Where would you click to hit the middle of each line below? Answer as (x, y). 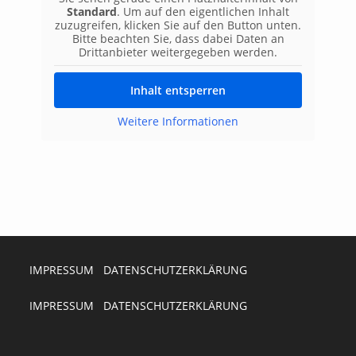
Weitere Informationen (178, 121)
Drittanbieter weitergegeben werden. (178, 52)
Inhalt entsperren (178, 90)
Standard (92, 12)
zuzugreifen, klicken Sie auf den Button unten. (178, 25)
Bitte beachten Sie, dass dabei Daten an (178, 39)
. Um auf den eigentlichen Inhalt (203, 12)
